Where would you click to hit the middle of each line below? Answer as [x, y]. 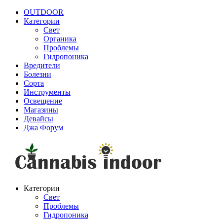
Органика [60, 39]
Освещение [43, 101]
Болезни [37, 74]
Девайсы [38, 119]
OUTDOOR [44, 12]
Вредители [42, 65]
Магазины [41, 110]
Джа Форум [43, 128]
